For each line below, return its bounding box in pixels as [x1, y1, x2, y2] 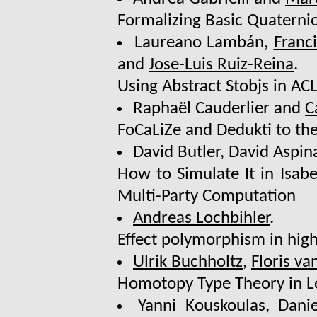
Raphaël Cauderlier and [133, 100, 305, 118]
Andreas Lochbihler [133, 209, 270, 228]
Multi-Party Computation [117, 188, 296, 206]
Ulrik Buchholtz [133, 253, 243, 272]
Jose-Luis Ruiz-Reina [149, 56, 294, 74]
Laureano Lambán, [134, 34, 274, 52]
